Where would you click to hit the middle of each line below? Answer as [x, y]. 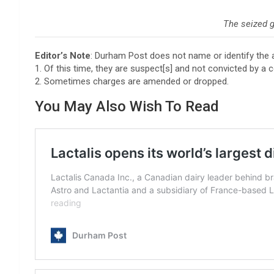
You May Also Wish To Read [127, 106]
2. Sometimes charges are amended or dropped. [132, 81]
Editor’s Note [63, 55]
